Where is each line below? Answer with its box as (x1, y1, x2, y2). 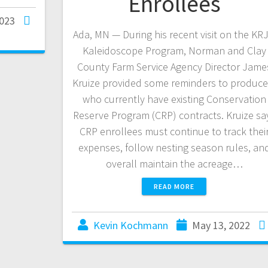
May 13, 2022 (192, 218, 251, 233)
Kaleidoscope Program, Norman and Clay (82, 44, 266, 58)
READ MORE (154, 182, 195, 191)
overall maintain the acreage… (105, 157, 243, 171)
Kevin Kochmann (93, 218, 169, 233)
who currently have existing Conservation (82, 92, 266, 106)
